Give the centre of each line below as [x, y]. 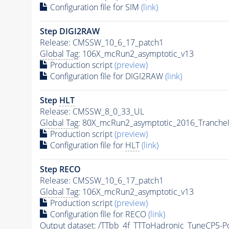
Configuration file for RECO [98, 214]
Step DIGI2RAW [70, 31]
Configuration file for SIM [94, 7]
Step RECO [60, 169]
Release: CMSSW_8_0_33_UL [92, 112]
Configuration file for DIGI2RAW [106, 76]
